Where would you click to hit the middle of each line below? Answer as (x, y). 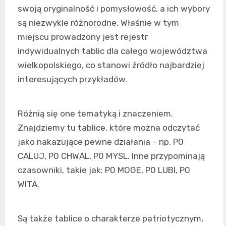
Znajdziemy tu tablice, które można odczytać (109, 128)
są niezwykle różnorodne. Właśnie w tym (98, 23)
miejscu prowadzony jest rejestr (83, 37)
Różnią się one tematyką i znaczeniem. (95, 114)
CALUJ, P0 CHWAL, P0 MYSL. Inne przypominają (111, 156)
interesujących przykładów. (72, 79)
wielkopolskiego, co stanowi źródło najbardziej (111, 65)
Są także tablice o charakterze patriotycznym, (110, 219)
